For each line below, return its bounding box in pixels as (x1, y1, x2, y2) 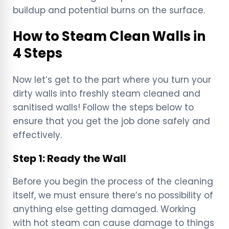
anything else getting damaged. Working (13, 203, 196, 216)
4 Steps (13, 44, 62, 63)
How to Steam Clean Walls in (13, 27, 205, 46)
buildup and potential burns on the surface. (13, 4, 208, 17)
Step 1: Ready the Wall (13, 151, 126, 166)
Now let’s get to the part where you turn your (13, 73, 211, 86)
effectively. (13, 128, 64, 141)
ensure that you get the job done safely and (13, 114, 210, 127)
